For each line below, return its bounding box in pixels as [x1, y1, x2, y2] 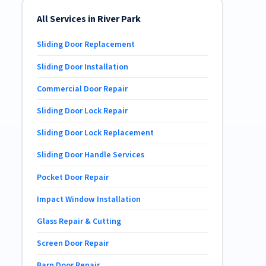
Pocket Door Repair [36, 171, 109, 183]
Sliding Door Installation [36, 61, 128, 73]
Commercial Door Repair [36, 83, 128, 95]
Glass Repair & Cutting [36, 215, 121, 227]
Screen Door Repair [36, 237, 109, 250]
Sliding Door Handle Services [36, 149, 144, 161]
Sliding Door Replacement [36, 39, 135, 51]
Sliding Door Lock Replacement [36, 127, 154, 140]
